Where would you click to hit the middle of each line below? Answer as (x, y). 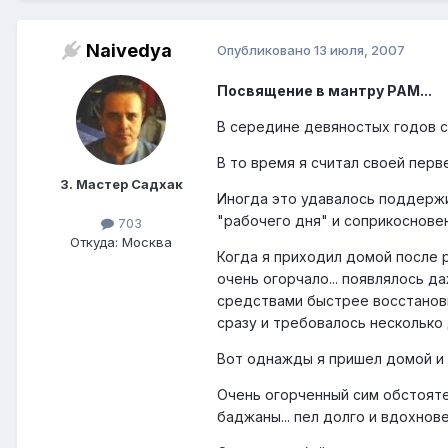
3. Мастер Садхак (121, 184)
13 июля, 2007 (359, 50)
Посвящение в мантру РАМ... (324, 91)
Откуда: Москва (121, 242)
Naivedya (129, 51)
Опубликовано (265, 50)
